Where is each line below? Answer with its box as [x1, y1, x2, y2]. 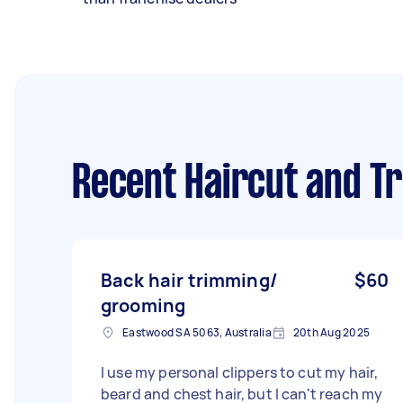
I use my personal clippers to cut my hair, [101, 363, 379, 382]
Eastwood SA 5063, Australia [122, 325, 272, 340]
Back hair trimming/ [101, 268, 278, 292]
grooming [101, 293, 186, 318]
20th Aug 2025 [292, 325, 370, 340]
